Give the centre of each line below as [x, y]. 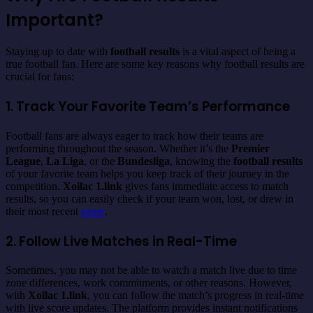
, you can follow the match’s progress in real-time [196, 296]
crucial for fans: [40, 77]
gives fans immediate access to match [205, 186]
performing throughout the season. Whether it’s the [118, 148]
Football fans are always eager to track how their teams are [134, 136]
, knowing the [202, 161]
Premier [250, 148]
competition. [34, 186]
